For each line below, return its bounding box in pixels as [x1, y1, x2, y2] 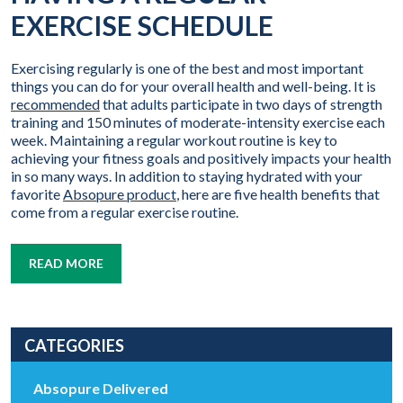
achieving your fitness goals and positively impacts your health [11, 148, 391, 166]
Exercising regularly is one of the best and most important [11, 58, 363, 76]
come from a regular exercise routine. [11, 202, 238, 220]
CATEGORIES [24, 335, 124, 355]
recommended [11, 94, 100, 112]
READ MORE [29, 255, 103, 271]
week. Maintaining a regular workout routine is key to [11, 130, 337, 148]
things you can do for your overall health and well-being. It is [11, 76, 376, 94]
